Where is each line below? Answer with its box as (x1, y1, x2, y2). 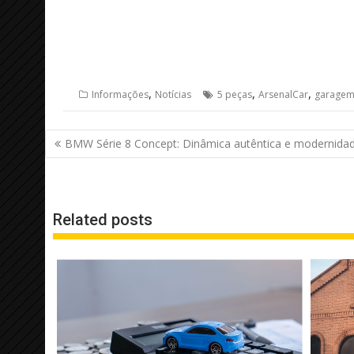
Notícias (154, 88, 191, 101)
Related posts (53, 210, 153, 229)
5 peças (217, 88, 252, 101)
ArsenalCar (258, 88, 308, 101)
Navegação (44, 127, 141, 150)
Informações (91, 88, 149, 101)
